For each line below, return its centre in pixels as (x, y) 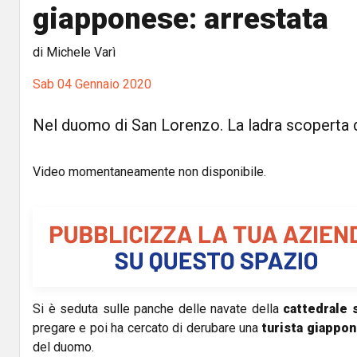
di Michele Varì (74, 52)
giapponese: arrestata (180, 19)
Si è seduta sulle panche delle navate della (158, 309)
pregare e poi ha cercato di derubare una (147, 328)
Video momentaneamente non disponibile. (149, 172)
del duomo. (63, 347)
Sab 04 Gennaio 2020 (92, 84)
